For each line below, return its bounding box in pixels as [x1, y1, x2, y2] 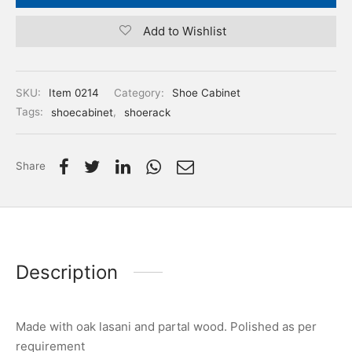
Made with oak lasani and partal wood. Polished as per [16, 318, 317, 334]
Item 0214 [49, 86, 99, 100]
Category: [114, 86, 167, 100]
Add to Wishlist [142, 24, 226, 39]
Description [16, 260, 118, 284]
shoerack [124, 105, 170, 119]
